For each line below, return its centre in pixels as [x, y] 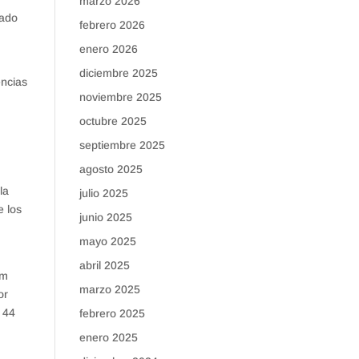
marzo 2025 [109, 289]
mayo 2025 [107, 241]
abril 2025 [104, 265]
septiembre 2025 [122, 145]
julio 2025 [103, 193]
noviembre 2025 [120, 97]
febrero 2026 [112, 25]
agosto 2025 [111, 169]
